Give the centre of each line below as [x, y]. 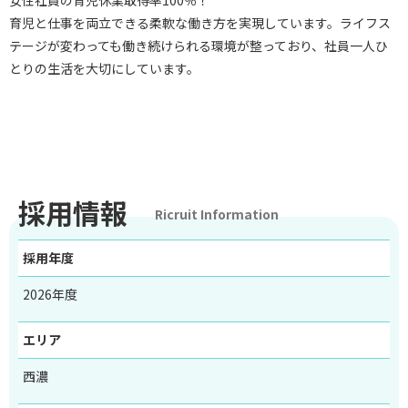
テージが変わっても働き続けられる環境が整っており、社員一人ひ [199, 46]
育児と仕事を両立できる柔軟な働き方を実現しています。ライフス [200, 23]
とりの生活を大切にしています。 [104, 69]
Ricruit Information [217, 214]
